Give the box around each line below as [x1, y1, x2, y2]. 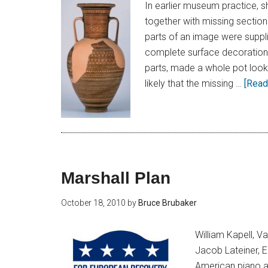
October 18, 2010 [61, 197, 126, 208]
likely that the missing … [145, 78, 244, 89]
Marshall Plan [61, 168, 170, 187]
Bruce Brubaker [138, 197, 197, 208]
